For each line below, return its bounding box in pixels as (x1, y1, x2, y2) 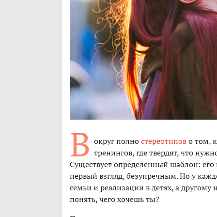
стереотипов (141, 136, 186, 147)
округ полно (94, 136, 141, 147)
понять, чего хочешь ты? (70, 194, 159, 205)
